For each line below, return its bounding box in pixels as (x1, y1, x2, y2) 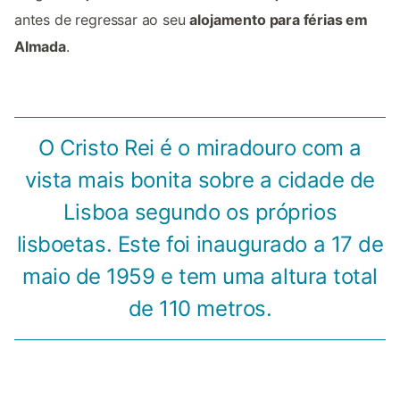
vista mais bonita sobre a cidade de (24, 167, 376, 194)
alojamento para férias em (189, 11, 369, 29)
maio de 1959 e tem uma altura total (21, 263, 379, 290)
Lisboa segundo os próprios (62, 199, 337, 226)
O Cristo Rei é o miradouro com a (38, 135, 362, 162)
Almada (14, 37, 66, 56)
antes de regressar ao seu (14, 11, 190, 29)
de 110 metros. (128, 296, 272, 322)
